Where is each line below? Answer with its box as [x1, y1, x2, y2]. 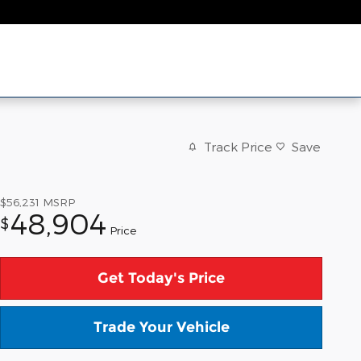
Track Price [204, 139, 272, 155]
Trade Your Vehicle [93, 317, 230, 336]
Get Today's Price [98, 268, 225, 287]
